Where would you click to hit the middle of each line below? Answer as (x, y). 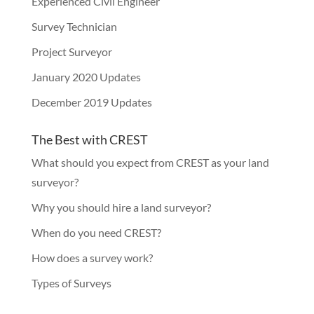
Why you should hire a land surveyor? (121, 207)
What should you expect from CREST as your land (150, 162)
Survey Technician (74, 26)
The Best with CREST (89, 139)
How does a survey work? (92, 258)
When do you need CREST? (96, 232)
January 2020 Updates (86, 77)
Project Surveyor (71, 52)
